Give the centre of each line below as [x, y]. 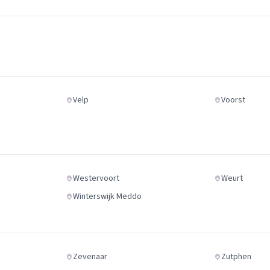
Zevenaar [90, 257]
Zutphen [237, 257]
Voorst [234, 100]
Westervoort [96, 178]
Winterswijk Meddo [107, 196]
